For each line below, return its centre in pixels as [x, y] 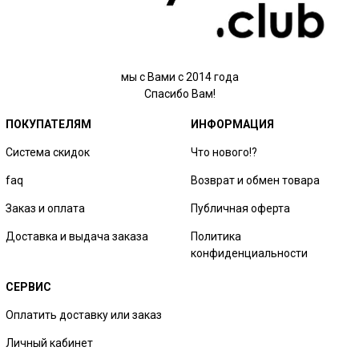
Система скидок [48, 153]
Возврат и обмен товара [256, 181]
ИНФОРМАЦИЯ [233, 125]
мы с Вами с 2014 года [179, 77]
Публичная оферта [241, 209]
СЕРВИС [29, 287]
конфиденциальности [250, 254]
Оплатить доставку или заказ [84, 315]
